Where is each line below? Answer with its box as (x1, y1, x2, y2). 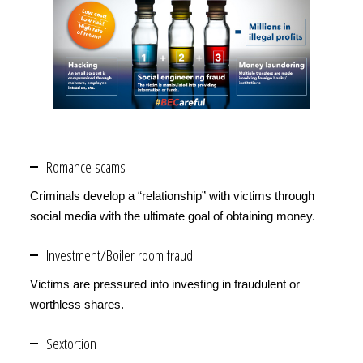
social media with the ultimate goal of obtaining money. (30, 208, 322, 223)
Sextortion (46, 332, 96, 354)
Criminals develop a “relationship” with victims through (30, 188, 314, 203)
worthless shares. (30, 297, 130, 311)
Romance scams (46, 156, 126, 177)
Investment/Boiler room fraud (46, 244, 193, 266)
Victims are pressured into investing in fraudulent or (30, 276, 300, 291)
